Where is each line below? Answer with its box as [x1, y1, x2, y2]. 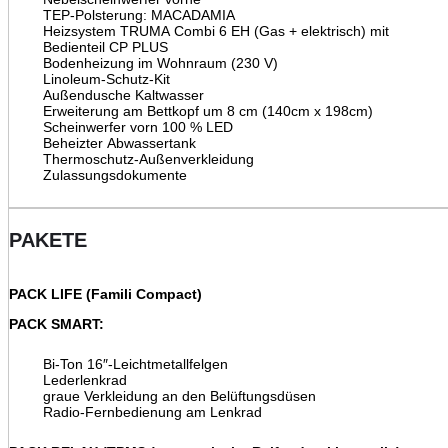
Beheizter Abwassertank [43, 134, 196, 151]
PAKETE [9, 228, 87, 251]
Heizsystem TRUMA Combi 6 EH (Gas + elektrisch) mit [43, 22, 389, 39]
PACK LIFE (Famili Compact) [9, 285, 202, 302]
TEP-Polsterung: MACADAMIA [43, 6, 235, 23]
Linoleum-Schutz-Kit [43, 70, 170, 87]
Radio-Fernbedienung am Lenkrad [43, 403, 262, 420]
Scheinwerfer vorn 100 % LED [43, 118, 233, 135]
